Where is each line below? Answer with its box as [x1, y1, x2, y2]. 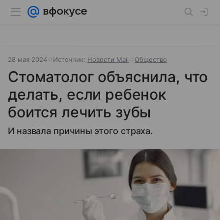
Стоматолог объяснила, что [8, 68, 208, 85]
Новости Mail [87, 55, 129, 63]
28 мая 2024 [8, 55, 47, 63]
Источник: [53, 55, 87, 63]
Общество [135, 55, 167, 63]
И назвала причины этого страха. [8, 126, 153, 136]
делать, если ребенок [8, 85, 167, 103]
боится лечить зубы [8, 103, 151, 121]
